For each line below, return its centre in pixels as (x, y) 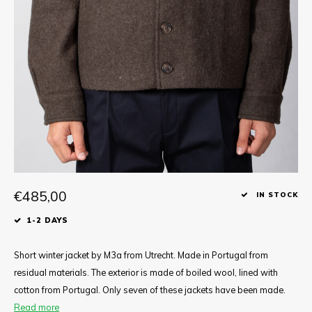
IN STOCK (276, 195)
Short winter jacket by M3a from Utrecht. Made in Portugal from (141, 255)
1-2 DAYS (48, 220)
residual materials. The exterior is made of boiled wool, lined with (146, 272)
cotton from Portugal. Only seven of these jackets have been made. (150, 289)
